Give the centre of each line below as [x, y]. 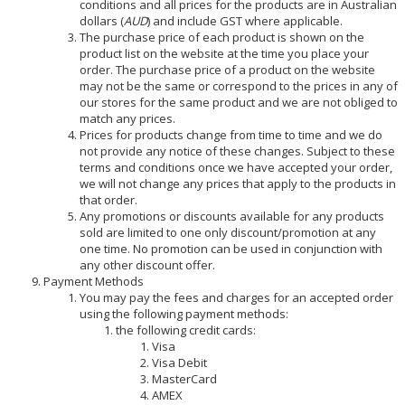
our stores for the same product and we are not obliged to [238, 102]
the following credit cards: [185, 330]
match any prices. [127, 118]
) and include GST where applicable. [245, 20]
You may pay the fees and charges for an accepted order [236, 297]
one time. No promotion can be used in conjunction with [231, 248]
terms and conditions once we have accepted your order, [235, 167]
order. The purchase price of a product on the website [227, 69]
